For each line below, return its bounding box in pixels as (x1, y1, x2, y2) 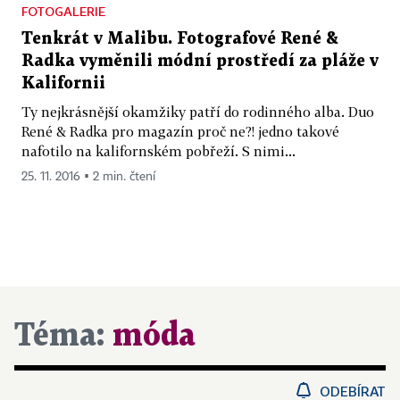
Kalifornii (21, 76, 105, 92)
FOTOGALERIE (21, 4, 105, 20)
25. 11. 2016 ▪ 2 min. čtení (21, 171, 155, 184)
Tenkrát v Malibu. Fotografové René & (21, 31, 338, 47)
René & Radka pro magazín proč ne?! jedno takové (21, 123, 339, 140)
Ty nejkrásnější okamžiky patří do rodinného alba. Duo (21, 104, 374, 121)
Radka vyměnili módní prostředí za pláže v (21, 54, 379, 70)
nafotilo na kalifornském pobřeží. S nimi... (21, 143, 296, 160)
